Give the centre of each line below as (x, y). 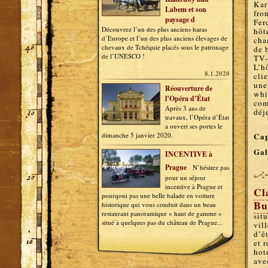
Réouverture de (189, 88)
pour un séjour (185, 177)
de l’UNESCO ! (123, 56)
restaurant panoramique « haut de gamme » (162, 213)
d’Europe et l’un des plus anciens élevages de (165, 38)
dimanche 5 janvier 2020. (137, 135)
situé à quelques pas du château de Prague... (162, 222)
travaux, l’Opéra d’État (197, 117)
